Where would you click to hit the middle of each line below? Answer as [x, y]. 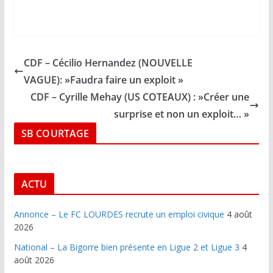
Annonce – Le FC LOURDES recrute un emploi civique [119, 214]
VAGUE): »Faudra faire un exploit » [103, 80]
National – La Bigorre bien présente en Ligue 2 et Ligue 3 [126, 247]
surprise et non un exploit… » [182, 114]
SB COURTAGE [55, 133]
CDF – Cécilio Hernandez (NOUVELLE [108, 62]
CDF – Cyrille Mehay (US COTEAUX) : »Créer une [140, 97]
